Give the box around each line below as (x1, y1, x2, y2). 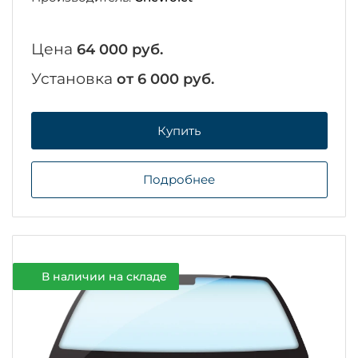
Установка (30, 70, 117, 89)
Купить (157, 122, 201, 138)
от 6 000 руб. (116, 70, 214, 89)
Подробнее (143, 172, 215, 188)
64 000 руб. (76, 41, 163, 59)
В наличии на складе (41, 268, 167, 284)
